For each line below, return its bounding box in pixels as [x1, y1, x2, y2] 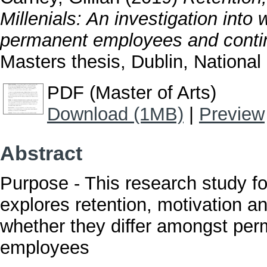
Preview [199, 104, 265, 125]
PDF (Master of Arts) [47, 82, 216, 104]
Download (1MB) [47, 104, 184, 125]
